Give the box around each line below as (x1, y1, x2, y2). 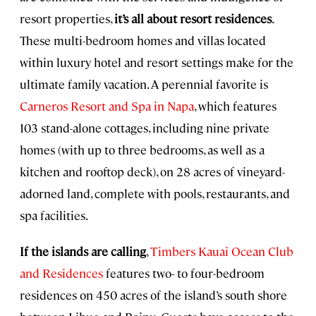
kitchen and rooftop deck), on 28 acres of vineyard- (20, 164, 285, 180)
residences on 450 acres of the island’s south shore (20, 287, 287, 303)
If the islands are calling (20, 243, 146, 260)
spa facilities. (20, 207, 88, 224)
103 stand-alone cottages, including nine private (20, 120, 269, 136)
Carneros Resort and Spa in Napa (20, 98, 194, 114)
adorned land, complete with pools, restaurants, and (20, 186, 290, 202)
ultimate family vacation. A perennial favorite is (20, 76, 268, 92)
